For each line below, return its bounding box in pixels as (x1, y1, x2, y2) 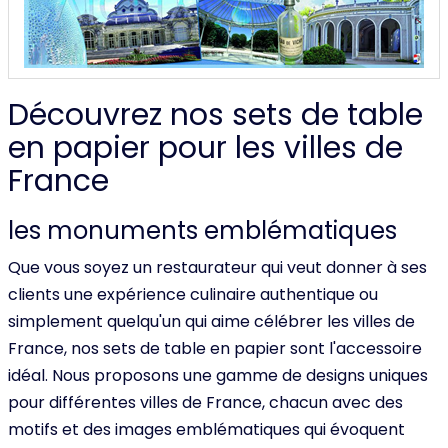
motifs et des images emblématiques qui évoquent (8, 418, 405, 441)
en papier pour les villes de (8, 127, 403, 169)
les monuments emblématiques (8, 214, 397, 247)
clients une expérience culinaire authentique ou (8, 283, 378, 306)
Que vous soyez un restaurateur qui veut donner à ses (8, 256, 427, 279)
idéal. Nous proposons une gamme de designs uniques (8, 364, 428, 387)
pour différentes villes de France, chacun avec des (8, 391, 403, 414)
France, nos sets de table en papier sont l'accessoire (8, 337, 422, 360)
